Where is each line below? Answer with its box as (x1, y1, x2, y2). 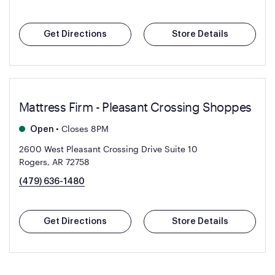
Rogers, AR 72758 (19, 157, 90, 167)
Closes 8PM (59, 123, 109, 134)
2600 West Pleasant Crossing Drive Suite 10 (19, 144, 198, 154)
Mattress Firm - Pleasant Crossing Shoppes (19, 99, 252, 114)
